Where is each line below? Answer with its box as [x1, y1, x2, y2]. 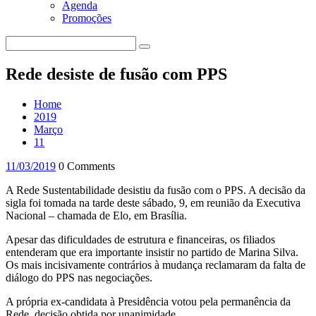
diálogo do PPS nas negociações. [6, 271, 152, 284]
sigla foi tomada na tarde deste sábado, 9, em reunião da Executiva [6, 196, 300, 209]
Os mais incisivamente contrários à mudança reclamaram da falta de [6, 258, 305, 271]
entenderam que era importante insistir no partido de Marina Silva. [6, 245, 298, 258]
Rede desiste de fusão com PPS [6, 64, 227, 83]
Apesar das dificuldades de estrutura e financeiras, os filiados [6, 233, 275, 245]
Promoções [62, 12, 111, 24]
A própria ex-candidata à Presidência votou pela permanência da [6, 295, 291, 308]
